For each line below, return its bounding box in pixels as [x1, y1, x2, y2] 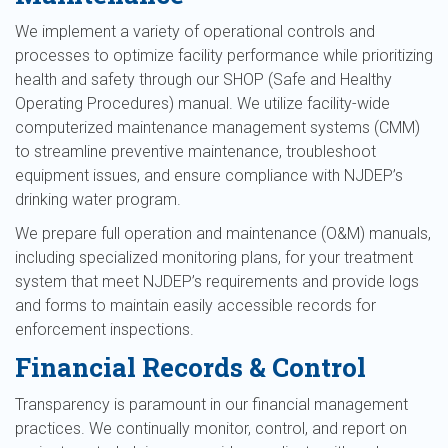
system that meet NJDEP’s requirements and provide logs [15, 272, 419, 291]
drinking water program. [15, 190, 181, 209]
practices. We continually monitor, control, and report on [15, 419, 407, 438]
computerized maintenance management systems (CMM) [15, 118, 420, 137]
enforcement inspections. [15, 320, 194, 339]
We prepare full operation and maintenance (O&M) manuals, [15, 224, 431, 243]
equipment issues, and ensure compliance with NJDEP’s [15, 166, 403, 185]
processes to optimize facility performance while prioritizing [15, 46, 433, 65]
